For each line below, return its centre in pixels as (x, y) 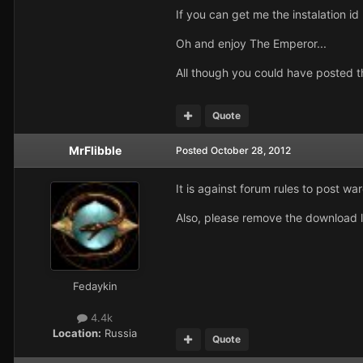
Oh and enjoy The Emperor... (251, 43)
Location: (77, 333)
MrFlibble (95, 150)
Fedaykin (95, 286)
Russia (119, 333)
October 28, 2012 (251, 150)
